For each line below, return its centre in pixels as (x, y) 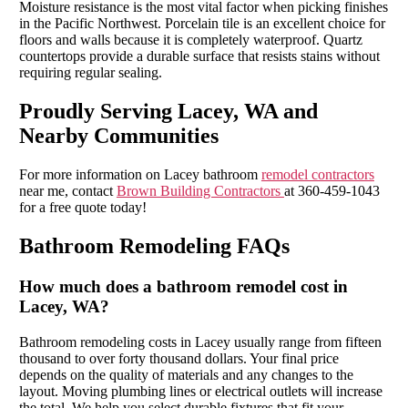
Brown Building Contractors (200, 191)
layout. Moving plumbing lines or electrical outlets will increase (200, 391)
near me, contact (67, 191)
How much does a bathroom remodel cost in (183, 286)
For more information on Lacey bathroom (140, 175)
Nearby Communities (118, 136)
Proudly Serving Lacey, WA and (168, 112)
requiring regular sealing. (90, 73)
